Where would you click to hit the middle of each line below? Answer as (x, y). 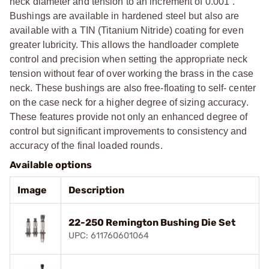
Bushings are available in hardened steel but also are (125, 16)
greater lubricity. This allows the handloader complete (125, 44)
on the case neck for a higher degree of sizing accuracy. (129, 102)
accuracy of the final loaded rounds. (86, 145)
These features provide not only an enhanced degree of (129, 116)
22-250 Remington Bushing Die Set (152, 222)
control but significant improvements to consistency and (128, 131)
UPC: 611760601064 (109, 235)
